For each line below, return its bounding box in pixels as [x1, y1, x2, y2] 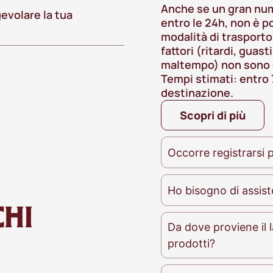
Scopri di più [180, 108, 246, 123]
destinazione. [161, 85, 233, 101]
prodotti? [168, 237, 215, 250]
